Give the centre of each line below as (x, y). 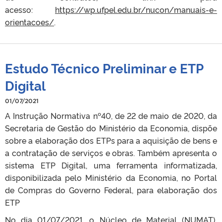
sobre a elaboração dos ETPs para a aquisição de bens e (111, 140)
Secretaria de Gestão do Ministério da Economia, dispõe (111, 128)
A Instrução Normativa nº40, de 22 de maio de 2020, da (111, 115)
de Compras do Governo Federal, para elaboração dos (111, 190)
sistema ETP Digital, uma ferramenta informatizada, (111, 165)
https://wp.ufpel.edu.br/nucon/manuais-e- (136, 9)
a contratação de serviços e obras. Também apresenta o (111, 152)
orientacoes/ (29, 22)
